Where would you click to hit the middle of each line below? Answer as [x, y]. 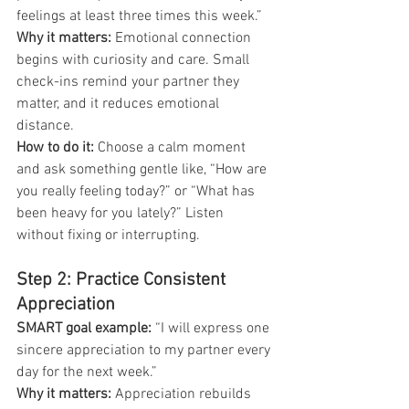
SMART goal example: [84, 328]
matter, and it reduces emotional [120, 104]
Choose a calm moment [173, 147]
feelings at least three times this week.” [139, 16]
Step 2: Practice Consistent [123, 280]
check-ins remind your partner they [130, 82]
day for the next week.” [87, 372]
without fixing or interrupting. [108, 235]
